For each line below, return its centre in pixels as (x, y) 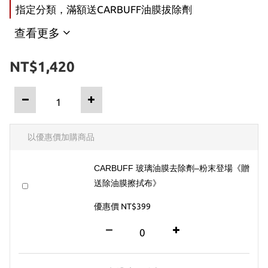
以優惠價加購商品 (61, 137)
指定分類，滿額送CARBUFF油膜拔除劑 (104, 9)
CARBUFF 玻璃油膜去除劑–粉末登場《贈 (171, 168)
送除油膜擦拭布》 (127, 183)
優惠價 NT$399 (122, 206)
